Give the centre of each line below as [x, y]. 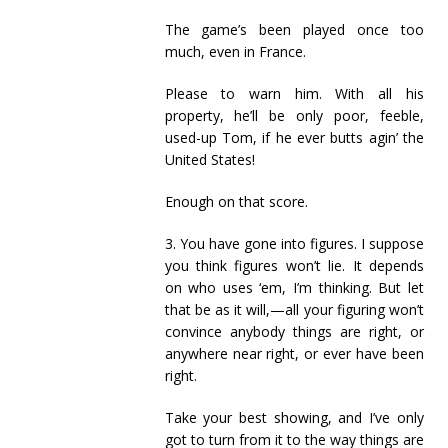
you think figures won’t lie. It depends [294, 265]
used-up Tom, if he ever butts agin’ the [294, 137]
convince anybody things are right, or [294, 331]
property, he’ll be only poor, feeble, [294, 115]
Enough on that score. [236, 201]
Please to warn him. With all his [294, 93]
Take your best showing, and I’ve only [294, 417]
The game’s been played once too [294, 29]
